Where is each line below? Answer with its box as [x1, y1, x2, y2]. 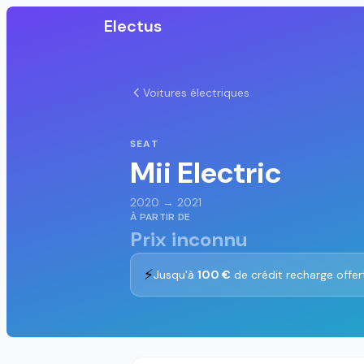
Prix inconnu [130, 226, 248, 252]
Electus [104, 15, 162, 37]
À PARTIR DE [130, 210, 191, 223]
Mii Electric [130, 153, 281, 192]
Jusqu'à [154, 266, 197, 282]
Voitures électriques [143, 85, 249, 100]
